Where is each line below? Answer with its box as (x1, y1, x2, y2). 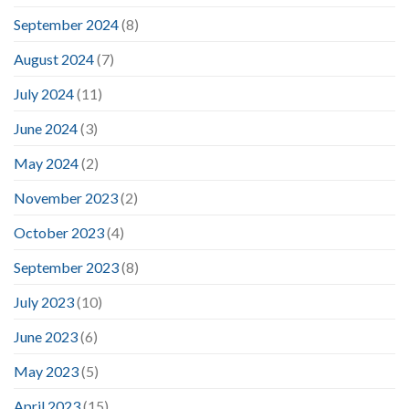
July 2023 (14, 293, 74, 311)
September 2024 (14, 16, 119, 34)
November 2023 (14, 189, 118, 207)
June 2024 (14, 120, 78, 138)
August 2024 (14, 50, 94, 68)
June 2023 (14, 328, 78, 346)
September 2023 (14, 258, 119, 277)
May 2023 (14, 362, 79, 381)
